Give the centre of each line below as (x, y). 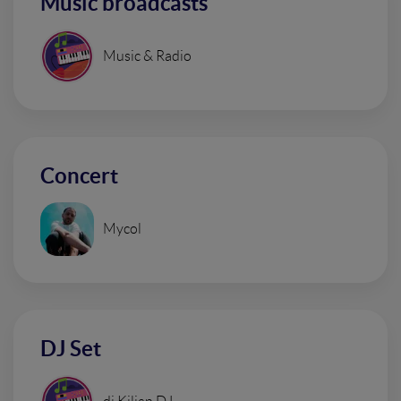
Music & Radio (147, 56)
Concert (79, 176)
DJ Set (71, 349)
